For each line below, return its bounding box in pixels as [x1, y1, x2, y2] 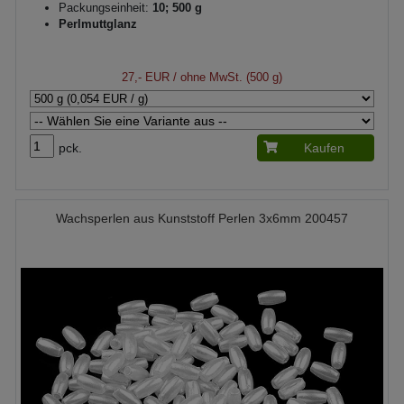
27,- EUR [122, 70, 170, 84]
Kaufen [304, 141, 344, 155]
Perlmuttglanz [59, 17, 137, 31]
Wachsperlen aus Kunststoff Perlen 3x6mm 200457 [56, 211, 348, 225]
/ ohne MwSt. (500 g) [170, 70, 282, 84]
